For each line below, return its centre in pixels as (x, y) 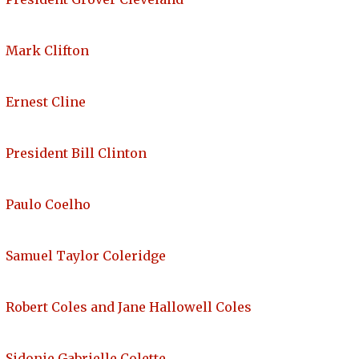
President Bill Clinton (76, 153)
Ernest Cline (46, 102)
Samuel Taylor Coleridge (86, 256)
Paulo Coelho (48, 205)
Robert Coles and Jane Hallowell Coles (129, 307)
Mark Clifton (47, 51)
